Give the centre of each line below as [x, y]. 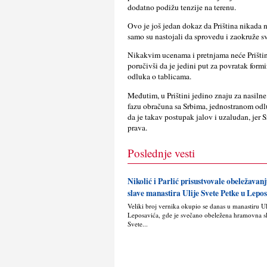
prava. [138, 127]
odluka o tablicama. [160, 77]
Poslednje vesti [162, 153]
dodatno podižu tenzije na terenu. [182, 7]
